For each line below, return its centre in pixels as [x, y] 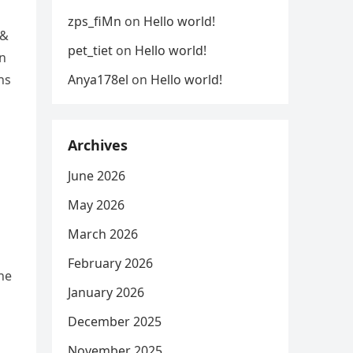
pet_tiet [90, 50]
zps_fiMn [95, 21]
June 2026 [97, 176]
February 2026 [110, 263]
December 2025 [115, 321]
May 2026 [96, 205]
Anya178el [98, 80]
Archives [98, 145]
